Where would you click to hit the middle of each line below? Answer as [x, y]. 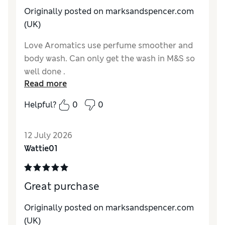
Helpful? [40, 105]
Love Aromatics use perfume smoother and [108, 46]
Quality [38, 114]
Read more [45, 84]
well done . [45, 72]
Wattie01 [41, 149]
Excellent [72, 114]
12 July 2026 [48, 136]
